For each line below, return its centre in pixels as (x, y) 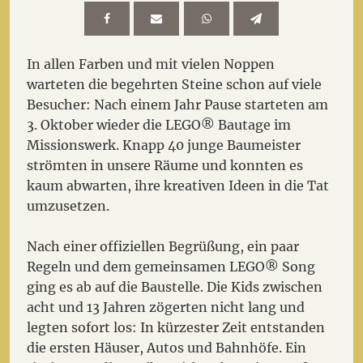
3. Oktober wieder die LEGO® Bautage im (159, 124)
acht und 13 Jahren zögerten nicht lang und (166, 307)
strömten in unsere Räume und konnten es (165, 165)
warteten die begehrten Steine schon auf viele (175, 84)
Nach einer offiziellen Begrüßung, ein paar (163, 247)
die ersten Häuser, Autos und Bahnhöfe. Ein (167, 348)
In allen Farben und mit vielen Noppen (151, 64)
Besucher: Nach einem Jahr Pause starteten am (178, 104)
